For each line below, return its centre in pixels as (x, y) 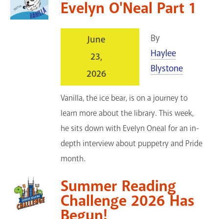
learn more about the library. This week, (127, 113)
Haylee (163, 53)
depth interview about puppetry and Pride (132, 143)
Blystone (166, 68)
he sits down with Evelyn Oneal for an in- (130, 128)
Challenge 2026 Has (128, 201)
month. (73, 158)
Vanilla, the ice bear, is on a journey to (124, 98)
